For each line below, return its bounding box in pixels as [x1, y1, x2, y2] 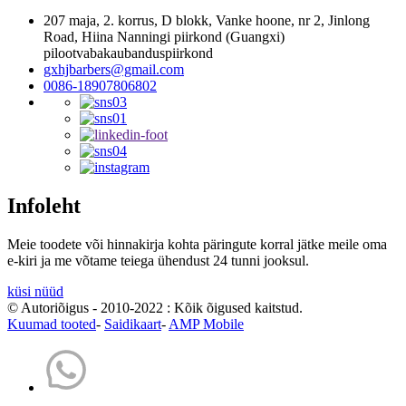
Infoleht [7, 194, 81, 218]
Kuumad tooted [7, 316, 96, 333]
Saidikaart [104, 316, 161, 333]
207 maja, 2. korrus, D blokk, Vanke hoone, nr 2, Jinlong [43, 13, 370, 29]
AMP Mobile [169, 316, 244, 333]
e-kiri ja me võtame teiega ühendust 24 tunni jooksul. [7, 253, 309, 269]
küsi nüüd [7, 284, 63, 300]
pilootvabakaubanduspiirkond [43, 45, 213, 62]
